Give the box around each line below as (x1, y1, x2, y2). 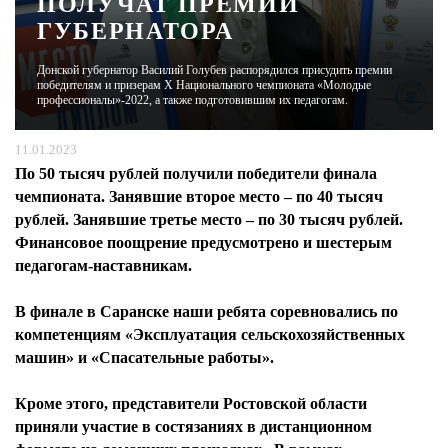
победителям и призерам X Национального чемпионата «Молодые (37, 78, 371, 92)
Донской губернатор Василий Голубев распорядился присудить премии (37, 63, 392, 77)
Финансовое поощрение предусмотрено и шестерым (15, 234, 392, 251)
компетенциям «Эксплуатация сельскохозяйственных (15, 326, 405, 343)
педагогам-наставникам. (15, 257, 192, 274)
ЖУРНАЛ (233, 39, 290, 53)
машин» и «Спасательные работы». (15, 349, 274, 366)
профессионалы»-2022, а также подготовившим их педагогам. (37, 93, 348, 107)
